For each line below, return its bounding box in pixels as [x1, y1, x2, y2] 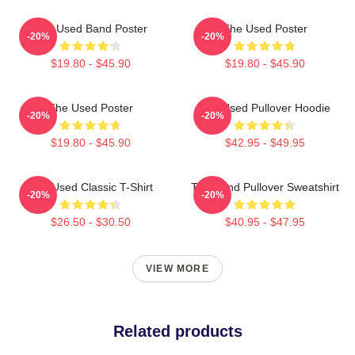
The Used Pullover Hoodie [199, 101, 330, 114]
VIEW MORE [146, 262, 209, 274]
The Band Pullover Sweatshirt [190, 180, 339, 193]
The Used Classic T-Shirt [28, 180, 153, 193]
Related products [113, 322, 242, 340]
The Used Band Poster [33, 21, 147, 35]
